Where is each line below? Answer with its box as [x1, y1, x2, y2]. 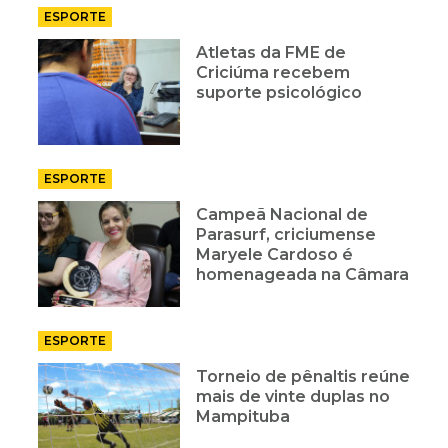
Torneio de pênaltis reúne [196, 366, 411, 386]
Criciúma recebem [196, 62, 351, 82]
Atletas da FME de [196, 42, 347, 62]
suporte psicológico [196, 82, 363, 102]
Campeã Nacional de [196, 204, 369, 224]
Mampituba [196, 406, 291, 426]
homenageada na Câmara [196, 264, 410, 284]
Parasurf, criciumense [196, 224, 377, 244]
